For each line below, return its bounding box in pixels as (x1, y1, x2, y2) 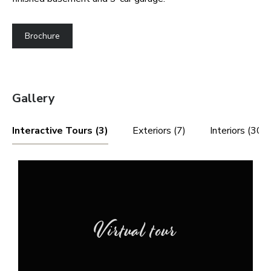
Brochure (25, 30, 60, 42)
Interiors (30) (210, 124, 266, 137)
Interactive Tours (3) (12, 124, 108, 137)
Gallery (12, 90, 55, 106)
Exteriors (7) (132, 124, 186, 137)
